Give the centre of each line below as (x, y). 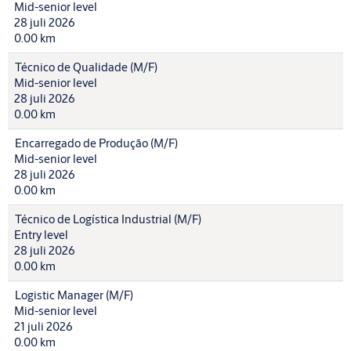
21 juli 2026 (43, 326)
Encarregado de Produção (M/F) (96, 143)
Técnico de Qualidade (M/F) (86, 67)
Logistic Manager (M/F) (74, 295)
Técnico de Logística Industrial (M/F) (108, 219)
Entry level (41, 235)
